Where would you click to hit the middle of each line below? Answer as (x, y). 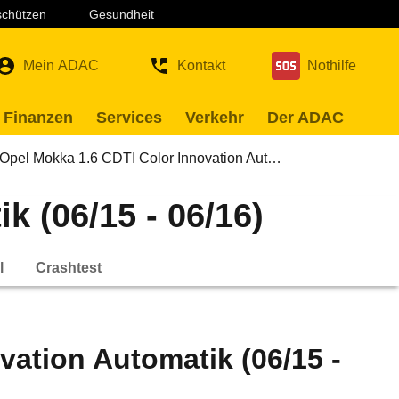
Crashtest (69, 267)
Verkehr (215, 118)
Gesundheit (122, 14)
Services (129, 118)
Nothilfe (332, 65)
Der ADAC (305, 118)
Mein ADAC (61, 65)
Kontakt (201, 65)
